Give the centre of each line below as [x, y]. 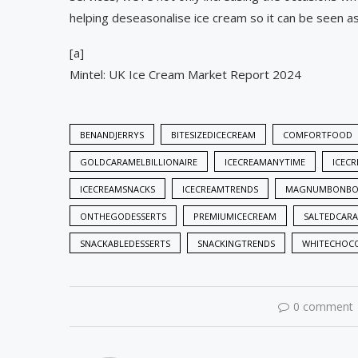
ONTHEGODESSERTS [123, 216]
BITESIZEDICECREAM [213, 134]
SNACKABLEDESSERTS [125, 243]
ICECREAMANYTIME [265, 161]
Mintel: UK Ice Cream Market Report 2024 [185, 74]
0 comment [324, 306]
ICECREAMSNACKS [117, 189]
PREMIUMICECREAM [235, 216]
